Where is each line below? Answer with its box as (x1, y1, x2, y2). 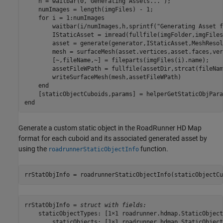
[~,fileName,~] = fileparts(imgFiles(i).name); (24, 56, 209, 64)
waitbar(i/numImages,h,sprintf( (24, 22, 157, 30)
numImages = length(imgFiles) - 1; (24, 5, 157, 13)
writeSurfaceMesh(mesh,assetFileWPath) (24, 73, 209, 81)
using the (18, 145, 48, 153)
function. (139, 145, 168, 153)
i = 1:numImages (48, 14, 105, 21)
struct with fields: (80, 201, 146, 209)
